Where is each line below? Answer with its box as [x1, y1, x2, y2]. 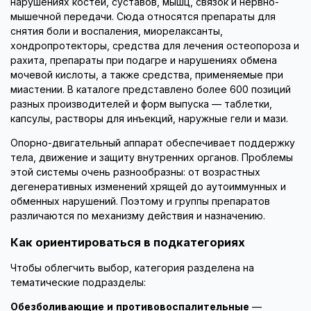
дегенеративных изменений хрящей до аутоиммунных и [10, 181, 286, 193]
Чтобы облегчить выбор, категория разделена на [10, 262, 254, 274]
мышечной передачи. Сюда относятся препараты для [10, 11, 276, 23]
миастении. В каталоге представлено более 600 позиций [10, 84, 291, 96]
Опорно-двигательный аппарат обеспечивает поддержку [10, 137, 295, 149]
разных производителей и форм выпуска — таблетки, [10, 99, 272, 110]
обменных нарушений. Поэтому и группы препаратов [10, 196, 270, 208]
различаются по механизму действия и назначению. [10, 210, 265, 222]
